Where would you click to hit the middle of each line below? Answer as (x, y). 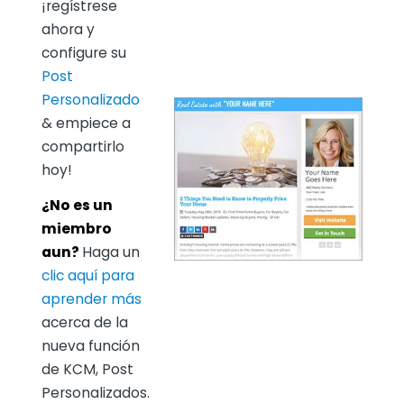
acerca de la (84, 323)
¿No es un (77, 206)
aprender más (91, 299)
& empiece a (86, 123)
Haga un (110, 252)
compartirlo (83, 146)
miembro (76, 229)
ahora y (68, 29)
